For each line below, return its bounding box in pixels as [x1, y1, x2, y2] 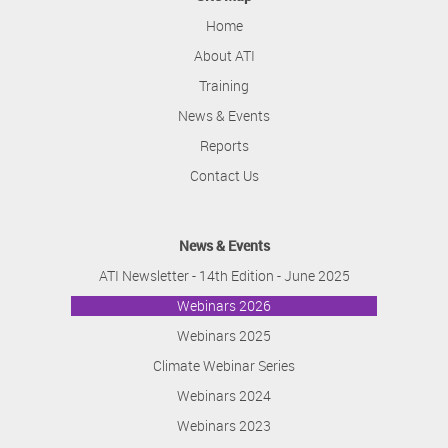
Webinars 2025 [177, 325, 271, 345]
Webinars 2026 [177, 295, 271, 315]
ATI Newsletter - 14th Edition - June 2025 [98, 265, 350, 285]
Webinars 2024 [177, 385, 271, 405]
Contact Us [189, 165, 259, 185]
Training [199, 75, 249, 95]
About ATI [193, 45, 255, 65]
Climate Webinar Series [153, 355, 295, 375]
